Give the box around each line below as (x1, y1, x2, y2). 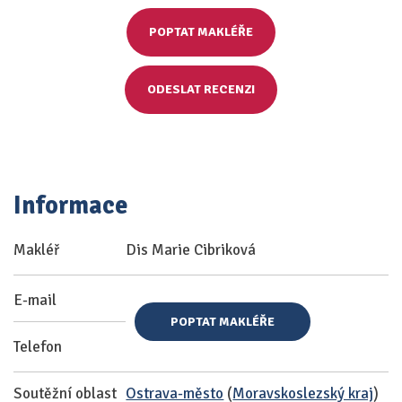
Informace (13, 190, 127, 221)
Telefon (13, 337, 62, 356)
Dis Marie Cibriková (126, 240, 257, 259)
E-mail (13, 291, 57, 310)
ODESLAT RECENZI (147, 82, 255, 97)
